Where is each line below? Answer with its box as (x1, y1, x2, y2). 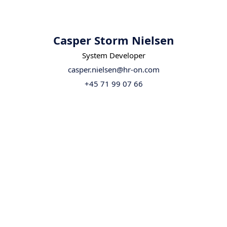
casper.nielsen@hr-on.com (67, 64, 160, 75)
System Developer (82, 50, 145, 61)
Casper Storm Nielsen (53, 32, 174, 48)
